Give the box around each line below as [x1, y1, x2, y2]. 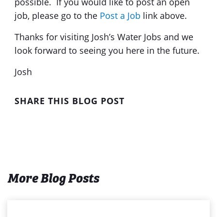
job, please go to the [15, 9, 100, 21]
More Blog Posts [7, 171, 99, 186]
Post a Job [100, 9, 140, 21]
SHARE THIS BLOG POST [15, 94, 124, 107]
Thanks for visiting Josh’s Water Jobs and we [15, 31, 193, 43]
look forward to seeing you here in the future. [15, 44, 200, 56]
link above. [140, 9, 187, 21]
